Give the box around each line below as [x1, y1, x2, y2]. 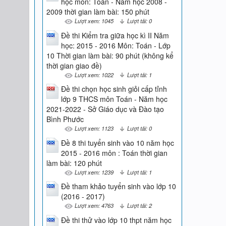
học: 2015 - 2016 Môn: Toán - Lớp [61, 40, 171, 50]
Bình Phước [46, 114, 84, 125]
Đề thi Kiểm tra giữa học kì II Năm [61, 30, 169, 40]
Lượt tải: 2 [127, 201, 152, 210]
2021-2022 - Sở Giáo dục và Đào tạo [46, 104, 164, 115]
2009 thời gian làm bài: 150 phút [46, 7, 149, 17]
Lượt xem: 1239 [74, 167, 114, 176]
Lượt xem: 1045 [74, 17, 114, 25]
